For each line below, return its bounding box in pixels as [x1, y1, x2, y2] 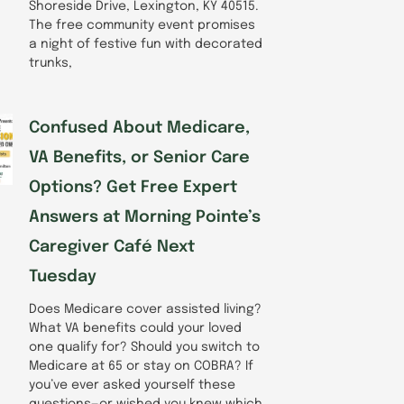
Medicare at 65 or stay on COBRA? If [29, 359, 253, 372]
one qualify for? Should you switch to [29, 340, 260, 353]
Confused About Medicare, [29, 119, 250, 136]
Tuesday [29, 268, 96, 285]
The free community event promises [29, 18, 255, 32]
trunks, [29, 56, 72, 69]
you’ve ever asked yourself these [29, 378, 235, 391]
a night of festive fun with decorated [29, 37, 262, 50]
